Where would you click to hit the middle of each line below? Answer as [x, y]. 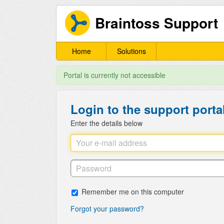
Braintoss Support [157, 22]
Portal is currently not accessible [114, 75]
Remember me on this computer [133, 192]
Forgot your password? [107, 209]
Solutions [131, 51]
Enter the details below [106, 123]
